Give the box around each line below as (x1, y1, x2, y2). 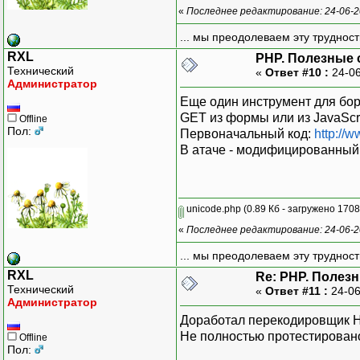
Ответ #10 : (265, 65, 329, 79)
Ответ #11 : (265, 284, 328, 297)
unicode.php (184, 202, 241, 215)
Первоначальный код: (180, 126, 314, 141)
